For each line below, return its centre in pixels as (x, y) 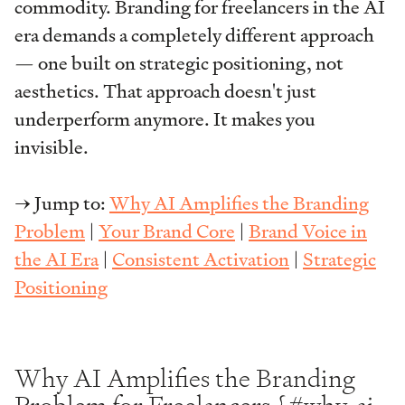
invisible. (52, 148)
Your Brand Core (167, 232)
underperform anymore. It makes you (165, 120)
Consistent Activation (201, 260)
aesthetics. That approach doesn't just (165, 92)
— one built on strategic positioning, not (179, 64)
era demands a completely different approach (194, 36)
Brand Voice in (308, 232)
